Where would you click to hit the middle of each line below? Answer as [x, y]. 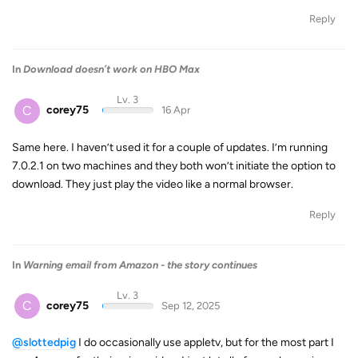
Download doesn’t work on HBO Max [111, 69]
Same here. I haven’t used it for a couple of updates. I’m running [170, 147]
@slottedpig [44, 342]
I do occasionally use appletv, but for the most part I [205, 342]
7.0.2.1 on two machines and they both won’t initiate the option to [174, 165]
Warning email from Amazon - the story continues [140, 265]
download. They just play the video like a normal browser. [153, 184]
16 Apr [175, 110]
